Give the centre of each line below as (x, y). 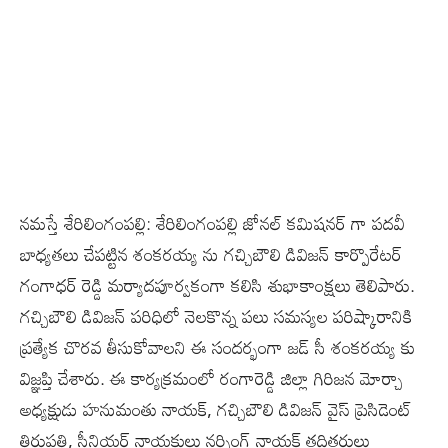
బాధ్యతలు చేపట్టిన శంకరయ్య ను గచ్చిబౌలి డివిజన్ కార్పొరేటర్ (211, 253)
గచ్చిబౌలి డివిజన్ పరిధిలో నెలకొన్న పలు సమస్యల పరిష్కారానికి (216, 315)
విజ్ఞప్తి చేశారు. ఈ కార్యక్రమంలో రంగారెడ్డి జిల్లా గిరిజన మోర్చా (211, 377)
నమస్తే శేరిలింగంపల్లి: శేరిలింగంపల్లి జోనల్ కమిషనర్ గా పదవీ (212, 222)
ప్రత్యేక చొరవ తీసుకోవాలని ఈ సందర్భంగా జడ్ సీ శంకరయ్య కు (217, 346)
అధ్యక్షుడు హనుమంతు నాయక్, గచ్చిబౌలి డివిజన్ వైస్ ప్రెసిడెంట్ (216, 408)
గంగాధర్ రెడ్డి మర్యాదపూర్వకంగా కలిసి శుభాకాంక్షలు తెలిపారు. (217, 284)
